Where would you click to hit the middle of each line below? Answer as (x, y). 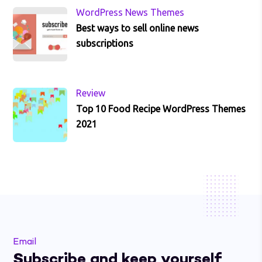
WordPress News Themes (130, 13)
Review (91, 93)
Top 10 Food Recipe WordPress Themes (161, 109)
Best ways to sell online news (138, 28)
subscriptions (105, 44)
